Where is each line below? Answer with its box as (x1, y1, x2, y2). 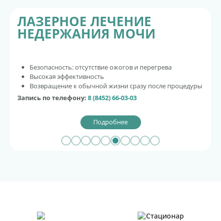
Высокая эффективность (30, 72, 104, 81)
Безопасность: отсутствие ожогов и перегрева (30, 63, 173, 72)
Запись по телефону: (17, 93, 88, 102)
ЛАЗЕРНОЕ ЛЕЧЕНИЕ (17, 12, 155, 30)
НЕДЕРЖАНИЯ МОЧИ (17, 25, 155, 42)
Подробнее (93, 117, 128, 126)
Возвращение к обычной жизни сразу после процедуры (30, 81, 202, 90)
